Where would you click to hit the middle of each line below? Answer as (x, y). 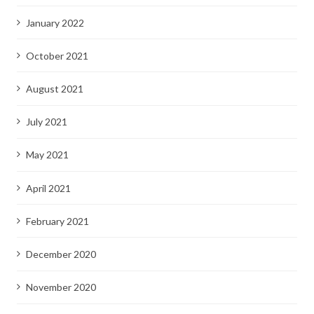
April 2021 (48, 188)
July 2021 (46, 122)
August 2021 (54, 89)
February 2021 (57, 221)
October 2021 (57, 55)
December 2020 (61, 254)
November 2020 (61, 287)
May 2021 (47, 155)
